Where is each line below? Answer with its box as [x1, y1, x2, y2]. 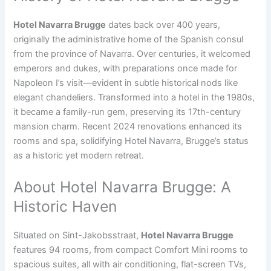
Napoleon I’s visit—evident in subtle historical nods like [13, 77, 238, 89]
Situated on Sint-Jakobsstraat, [13, 229, 142, 241]
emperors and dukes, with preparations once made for [13, 63, 238, 74]
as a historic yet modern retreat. [13, 150, 145, 162]
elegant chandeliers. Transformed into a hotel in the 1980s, [13, 92, 255, 103]
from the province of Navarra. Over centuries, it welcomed [13, 48, 251, 60]
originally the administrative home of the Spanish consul [13, 34, 244, 45]
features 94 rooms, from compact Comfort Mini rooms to [13, 244, 249, 255]
